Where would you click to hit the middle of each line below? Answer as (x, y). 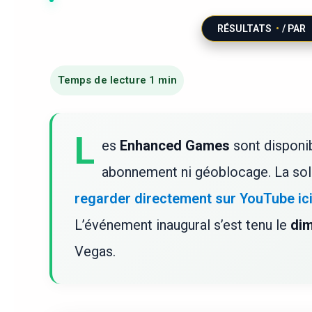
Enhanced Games (175, 145)
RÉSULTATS (244, 28)
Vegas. (95, 251)
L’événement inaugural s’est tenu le (182, 225)
